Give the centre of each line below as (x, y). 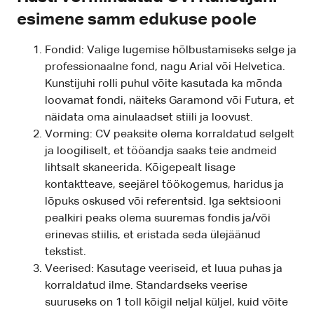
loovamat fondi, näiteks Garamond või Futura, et (170, 101)
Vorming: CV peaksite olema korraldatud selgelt (170, 135)
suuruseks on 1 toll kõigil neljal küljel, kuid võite (166, 303)
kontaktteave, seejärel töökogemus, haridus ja (164, 185)
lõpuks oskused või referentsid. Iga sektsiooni (163, 202)
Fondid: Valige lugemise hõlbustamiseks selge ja (171, 51)
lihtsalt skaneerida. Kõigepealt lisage (140, 169)
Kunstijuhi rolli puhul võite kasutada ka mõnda (164, 84)
